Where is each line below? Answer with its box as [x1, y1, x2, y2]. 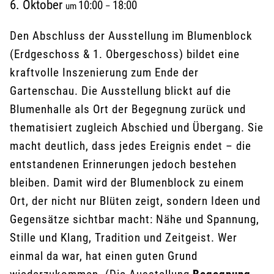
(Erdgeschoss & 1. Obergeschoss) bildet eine [10, 47, 240, 61]
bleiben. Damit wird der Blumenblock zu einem [10, 176, 244, 190]
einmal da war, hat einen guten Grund [10, 249, 198, 263]
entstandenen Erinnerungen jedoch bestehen [10, 157, 237, 171]
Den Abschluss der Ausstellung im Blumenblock [10, 29, 253, 43]
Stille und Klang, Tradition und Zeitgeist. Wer [10, 231, 237, 245]
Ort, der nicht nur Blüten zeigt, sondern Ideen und [10, 194, 261, 208]
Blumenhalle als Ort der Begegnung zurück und [10, 102, 246, 116]
